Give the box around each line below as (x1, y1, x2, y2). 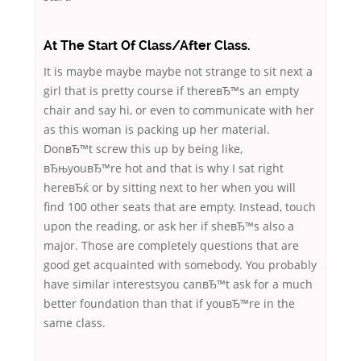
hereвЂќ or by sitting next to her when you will (44, 180, 296, 196)
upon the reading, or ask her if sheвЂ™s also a (44, 218, 294, 234)
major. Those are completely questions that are (44, 238, 299, 254)
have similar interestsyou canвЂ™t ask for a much (44, 276, 313, 293)
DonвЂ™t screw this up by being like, (44, 141, 243, 157)
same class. (44, 315, 106, 331)
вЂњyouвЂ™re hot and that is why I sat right (44, 160, 284, 176)
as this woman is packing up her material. (44, 122, 270, 138)
